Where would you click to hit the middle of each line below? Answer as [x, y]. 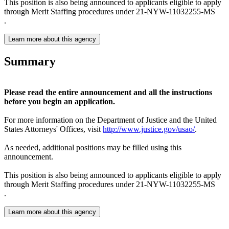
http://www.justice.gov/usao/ [149, 129]
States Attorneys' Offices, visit [53, 129]
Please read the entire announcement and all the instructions [108, 92]
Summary [30, 61]
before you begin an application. [60, 101]
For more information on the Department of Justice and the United [110, 120]
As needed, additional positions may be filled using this [93, 147]
